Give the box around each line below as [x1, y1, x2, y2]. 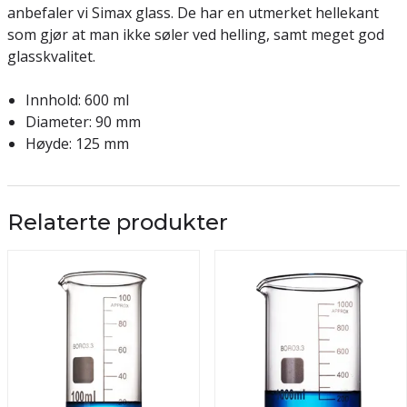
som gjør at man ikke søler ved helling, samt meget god [7, 25, 384, 45]
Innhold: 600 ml [25, 90, 129, 110]
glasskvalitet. [7, 46, 95, 66]
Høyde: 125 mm [25, 134, 129, 154]
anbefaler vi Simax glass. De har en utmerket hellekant [7, 3, 379, 23]
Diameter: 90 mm [25, 112, 141, 132]
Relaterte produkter [7, 209, 228, 235]
